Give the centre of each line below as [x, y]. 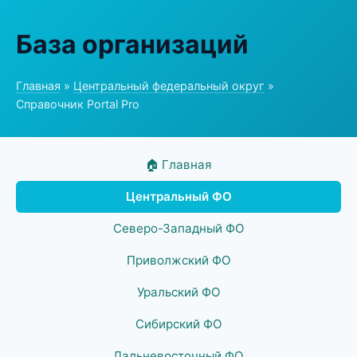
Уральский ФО [178, 292]
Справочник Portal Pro [78, 104]
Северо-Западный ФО [178, 228]
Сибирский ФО [178, 324]
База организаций [132, 44]
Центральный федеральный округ [169, 86]
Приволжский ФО [178, 260]
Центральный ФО [178, 196]
